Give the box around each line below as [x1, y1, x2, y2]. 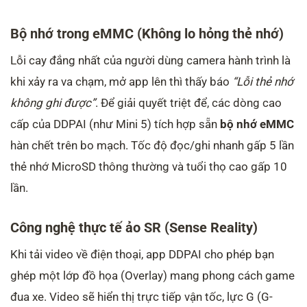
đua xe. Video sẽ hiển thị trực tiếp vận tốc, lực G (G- [10, 289, 273, 304]
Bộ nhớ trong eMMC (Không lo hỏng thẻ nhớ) [10, 26, 284, 42]
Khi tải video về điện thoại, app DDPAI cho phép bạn [10, 247, 274, 261]
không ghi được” [10, 96, 95, 110]
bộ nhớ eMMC [220, 117, 294, 132]
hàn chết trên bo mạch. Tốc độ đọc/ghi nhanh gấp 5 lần [10, 138, 294, 153]
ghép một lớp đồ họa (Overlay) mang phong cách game [10, 268, 295, 282]
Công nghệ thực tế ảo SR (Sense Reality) [10, 219, 258, 236]
